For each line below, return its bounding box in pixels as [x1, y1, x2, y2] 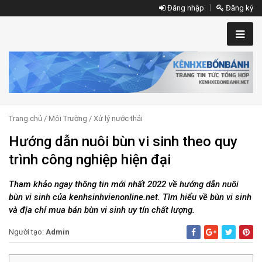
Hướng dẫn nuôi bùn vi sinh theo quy [9, 133, 237, 150]
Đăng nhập [166, 4, 204, 12]
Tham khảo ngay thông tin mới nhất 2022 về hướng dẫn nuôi [9, 179, 239, 190]
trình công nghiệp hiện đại [9, 151, 171, 168]
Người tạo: [9, 227, 46, 237]
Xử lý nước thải [94, 114, 143, 123]
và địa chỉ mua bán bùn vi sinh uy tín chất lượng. [9, 205, 195, 216]
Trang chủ [9, 114, 42, 123]
